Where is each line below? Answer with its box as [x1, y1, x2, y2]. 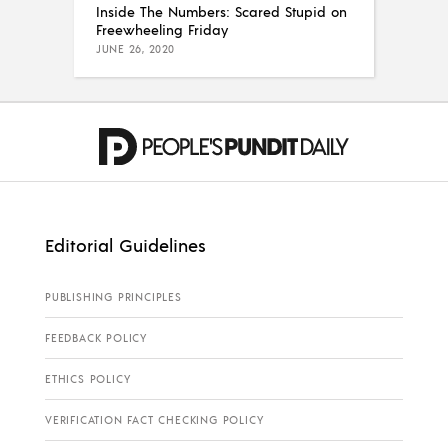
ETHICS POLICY [45, 372, 131, 387]
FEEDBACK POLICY [45, 331, 147, 346]
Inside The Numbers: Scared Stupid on [96, 2, 347, 21]
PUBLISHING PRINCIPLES [45, 290, 182, 305]
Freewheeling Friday [96, 20, 228, 39]
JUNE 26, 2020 [96, 42, 175, 57]
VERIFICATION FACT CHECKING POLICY [45, 413, 264, 428]
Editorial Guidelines [45, 233, 206, 257]
